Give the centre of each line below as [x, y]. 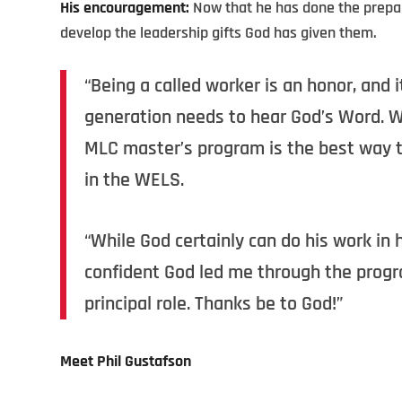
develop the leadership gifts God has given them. [218, 32]
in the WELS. [134, 179]
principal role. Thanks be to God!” [214, 304]
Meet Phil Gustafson [126, 362]
